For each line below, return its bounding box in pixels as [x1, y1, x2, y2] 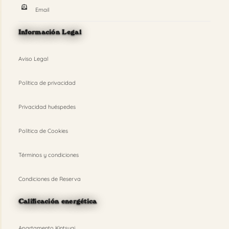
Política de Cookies [18, 127, 68, 134]
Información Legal [18, 28, 81, 36]
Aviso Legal [18, 55, 49, 62]
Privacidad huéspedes [18, 103, 76, 110]
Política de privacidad [18, 79, 76, 86]
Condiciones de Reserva [18, 175, 81, 182]
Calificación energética [18, 197, 97, 205]
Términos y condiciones [18, 151, 79, 158]
